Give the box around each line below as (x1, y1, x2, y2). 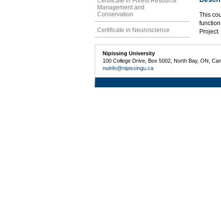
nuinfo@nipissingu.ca (103, 65, 154, 72)
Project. (199, 28, 220, 36)
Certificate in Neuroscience (97, 26, 170, 34)
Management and (97, 3, 145, 11)
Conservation (97, 10, 133, 18)
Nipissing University (103, 50, 155, 57)
